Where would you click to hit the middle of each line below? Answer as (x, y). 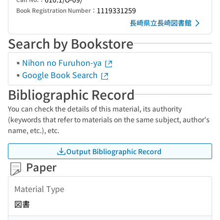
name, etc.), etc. (34, 130)
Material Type (39, 188)
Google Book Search (61, 75)
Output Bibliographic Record (114, 151)
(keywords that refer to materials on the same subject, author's (109, 119)
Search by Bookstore (71, 43)
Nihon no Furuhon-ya (63, 62)
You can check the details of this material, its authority (95, 109)
